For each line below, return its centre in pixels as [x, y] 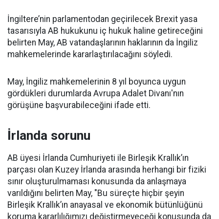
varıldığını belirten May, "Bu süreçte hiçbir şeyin [96, 193]
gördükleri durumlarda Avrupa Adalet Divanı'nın [96, 93]
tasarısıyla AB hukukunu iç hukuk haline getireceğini [105, 31]
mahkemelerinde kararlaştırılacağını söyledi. [90, 54]
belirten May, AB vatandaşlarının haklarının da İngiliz [103, 43]
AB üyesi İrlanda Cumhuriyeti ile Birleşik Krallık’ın [98, 158]
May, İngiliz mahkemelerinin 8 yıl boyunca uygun [97, 82]
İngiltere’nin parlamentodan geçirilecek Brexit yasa [102, 19]
